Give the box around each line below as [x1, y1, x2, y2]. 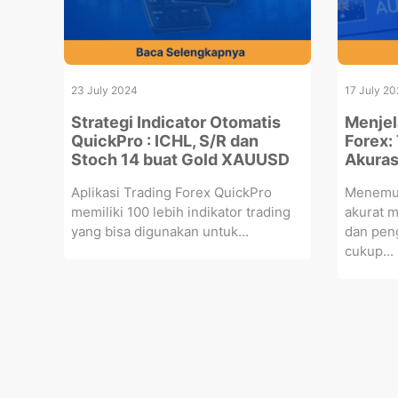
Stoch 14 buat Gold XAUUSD [71, 149, 290, 169]
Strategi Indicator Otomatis [71, 112, 281, 131]
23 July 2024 [71, 83, 138, 97]
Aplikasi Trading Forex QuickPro [71, 183, 272, 201]
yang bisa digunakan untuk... [71, 222, 249, 240]
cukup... [344, 242, 394, 259]
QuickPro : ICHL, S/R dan [71, 131, 259, 150]
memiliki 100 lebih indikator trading [71, 203, 291, 220]
